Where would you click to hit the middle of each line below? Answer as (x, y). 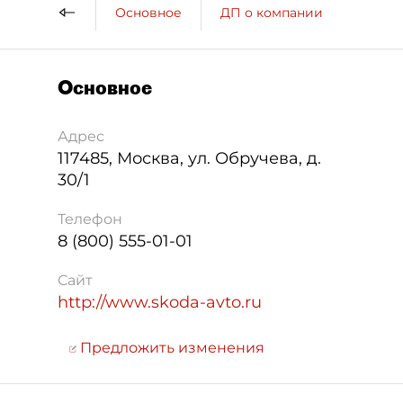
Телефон (90, 219)
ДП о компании (272, 12)
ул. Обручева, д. (255, 158)
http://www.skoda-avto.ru (160, 302)
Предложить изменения (170, 348)
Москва (148, 158)
